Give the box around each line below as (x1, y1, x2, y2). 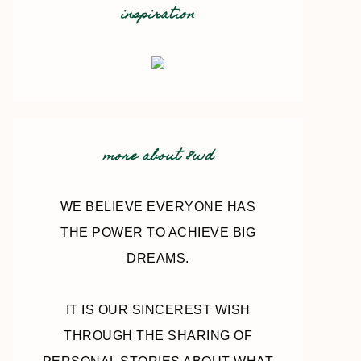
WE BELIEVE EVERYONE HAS (60, 200, 256, 214)
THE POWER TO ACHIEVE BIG (60, 226, 255, 239)
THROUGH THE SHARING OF (64, 329, 252, 342)
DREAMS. (127, 251, 189, 265)
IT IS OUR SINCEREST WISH (65, 303, 251, 317)
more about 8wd (102, 145, 214, 169)
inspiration (121, 3, 195, 27)
